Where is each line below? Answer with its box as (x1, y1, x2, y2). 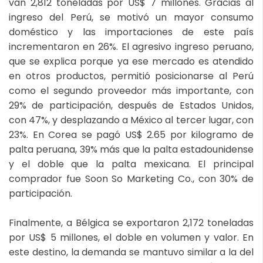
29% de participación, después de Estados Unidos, (9, 99, 254, 113)
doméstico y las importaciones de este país (9, 25, 254, 39)
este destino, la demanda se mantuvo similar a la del (9, 245, 254, 259)
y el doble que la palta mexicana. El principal (9, 157, 254, 171)
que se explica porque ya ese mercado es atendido (9, 55, 254, 69)
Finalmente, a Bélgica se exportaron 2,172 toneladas (9, 216, 254, 230)
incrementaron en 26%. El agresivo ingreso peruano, (9, 40, 254, 54)
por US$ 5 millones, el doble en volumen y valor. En (9, 231, 254, 245)
